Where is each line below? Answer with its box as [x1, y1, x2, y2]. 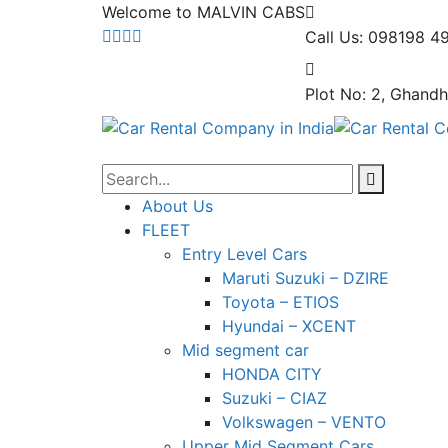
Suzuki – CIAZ [222, 387, 327, 408]
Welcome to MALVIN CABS [102, 2, 305, 22]
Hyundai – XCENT [222, 315, 356, 336]
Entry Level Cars [182, 243, 307, 264]
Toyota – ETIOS [222, 291, 339, 312]
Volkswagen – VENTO [222, 411, 386, 432]
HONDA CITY [222, 363, 322, 384]
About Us [142, 195, 213, 216]
